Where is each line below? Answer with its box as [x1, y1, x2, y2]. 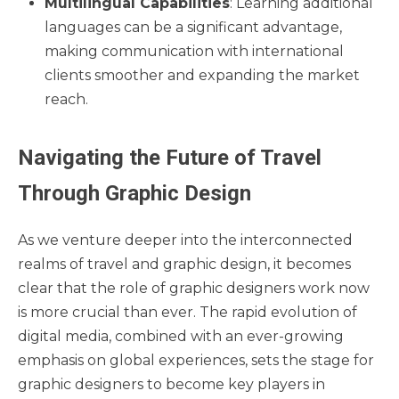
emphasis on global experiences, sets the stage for [18, 352, 374, 370]
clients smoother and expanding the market [45, 66, 360, 84]
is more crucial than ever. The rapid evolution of [18, 304, 357, 322]
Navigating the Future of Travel [18, 144, 322, 170]
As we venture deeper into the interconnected [18, 232, 353, 249]
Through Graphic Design [18, 180, 251, 206]
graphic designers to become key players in [18, 376, 325, 394]
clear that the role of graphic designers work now [18, 280, 370, 297]
